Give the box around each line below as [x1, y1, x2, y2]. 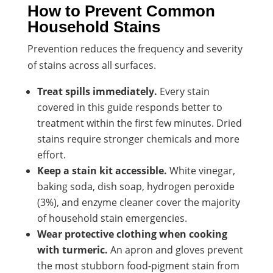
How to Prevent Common [27, 1, 215, 20]
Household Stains [27, 17, 160, 36]
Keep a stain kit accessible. [37, 163, 167, 177]
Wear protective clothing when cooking [37, 227, 227, 241]
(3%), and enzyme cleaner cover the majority [37, 195, 240, 209]
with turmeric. [37, 243, 108, 257]
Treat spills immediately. [37, 84, 157, 98]
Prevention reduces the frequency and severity [27, 41, 243, 55]
